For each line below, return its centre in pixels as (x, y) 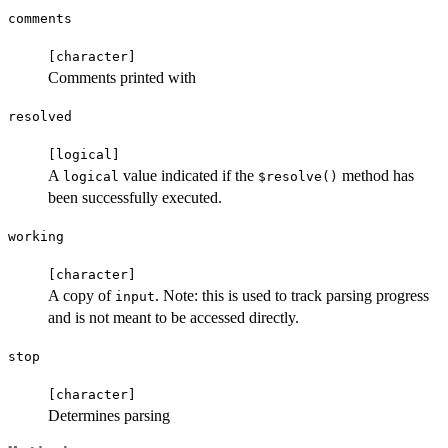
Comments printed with (122, 77)
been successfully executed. (135, 197)
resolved (40, 116)
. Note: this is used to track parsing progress (292, 295)
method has (376, 175)
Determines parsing (109, 415)
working (36, 236)
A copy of (81, 295)
